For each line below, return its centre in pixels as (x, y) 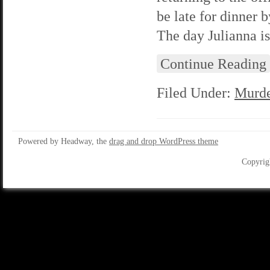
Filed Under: (196, 93)
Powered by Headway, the (64, 141)
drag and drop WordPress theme (164, 141)
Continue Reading (213, 64)
